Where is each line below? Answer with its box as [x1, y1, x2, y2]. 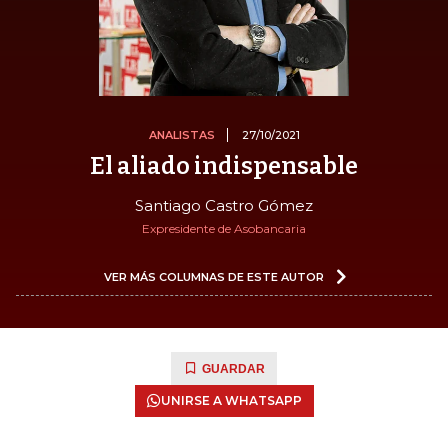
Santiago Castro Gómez [135, 195, 313, 215]
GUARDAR [202, 361, 265, 376]
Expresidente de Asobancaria [142, 220, 306, 236]
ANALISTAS [148, 127, 215, 142]
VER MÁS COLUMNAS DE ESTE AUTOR [104, 269, 324, 284]
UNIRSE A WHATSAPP [160, 392, 302, 408]
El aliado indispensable [90, 151, 358, 180]
